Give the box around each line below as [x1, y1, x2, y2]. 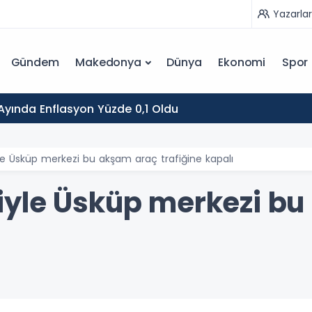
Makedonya [75, 54, 141, 70]
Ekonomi [218, 54, 265, 70]
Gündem [10, 54, 59, 70]
